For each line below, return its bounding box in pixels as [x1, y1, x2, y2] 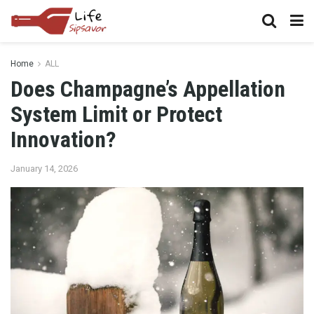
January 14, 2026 [11, 163, 78, 174]
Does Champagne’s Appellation [11, 76, 285, 102]
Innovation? [11, 126, 116, 153]
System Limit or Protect [11, 101, 222, 128]
